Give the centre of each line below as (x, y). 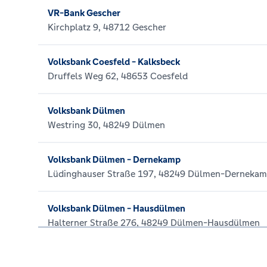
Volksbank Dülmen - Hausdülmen (117, 208)
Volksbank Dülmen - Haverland (112, 257)
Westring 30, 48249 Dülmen (106, 125)
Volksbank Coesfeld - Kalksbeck (114, 62)
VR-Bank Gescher (84, 13)
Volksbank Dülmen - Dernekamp (114, 159)
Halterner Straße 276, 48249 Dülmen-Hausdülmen (154, 223)
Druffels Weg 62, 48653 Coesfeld (118, 76)
